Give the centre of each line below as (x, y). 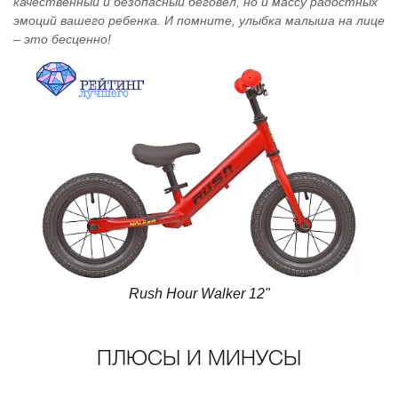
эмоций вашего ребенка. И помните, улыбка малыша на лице (199, 20)
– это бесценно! (62, 39)
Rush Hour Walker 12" (199, 294)
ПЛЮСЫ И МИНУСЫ (199, 360)
